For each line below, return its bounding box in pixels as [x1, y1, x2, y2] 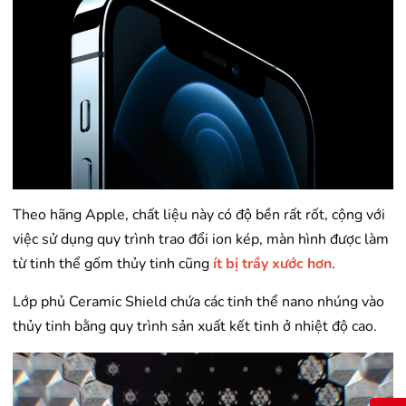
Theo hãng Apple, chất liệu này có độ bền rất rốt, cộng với [13, 204, 385, 225]
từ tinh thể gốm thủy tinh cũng [13, 253, 209, 274]
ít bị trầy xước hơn [213, 253, 332, 274]
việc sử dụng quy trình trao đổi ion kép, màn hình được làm [13, 228, 389, 249]
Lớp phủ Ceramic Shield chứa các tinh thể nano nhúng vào [13, 291, 384, 312]
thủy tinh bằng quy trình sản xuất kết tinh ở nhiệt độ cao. [13, 315, 377, 336]
